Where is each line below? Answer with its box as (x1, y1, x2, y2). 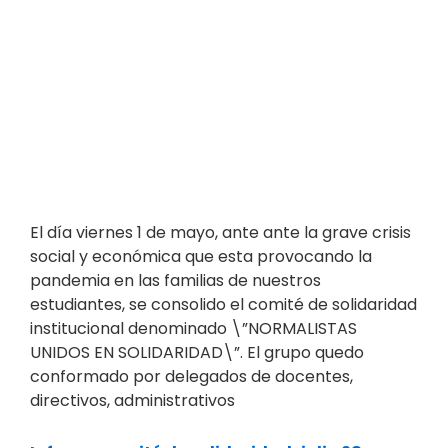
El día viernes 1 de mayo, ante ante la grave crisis (30, 221, 411, 245)
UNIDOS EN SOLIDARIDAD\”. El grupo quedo (30, 341, 364, 365)
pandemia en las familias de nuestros (30, 269, 321, 293)
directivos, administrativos (30, 389, 235, 413)
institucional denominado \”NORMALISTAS (30, 317, 357, 341)
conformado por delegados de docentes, (30, 365, 353, 389)
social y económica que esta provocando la (30, 245, 372, 269)
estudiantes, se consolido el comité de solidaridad (30, 293, 417, 317)
